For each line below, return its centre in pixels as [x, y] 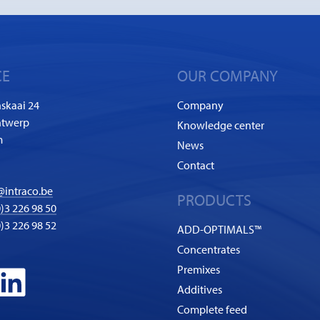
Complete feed [212, 309]
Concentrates [209, 249]
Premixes [199, 269]
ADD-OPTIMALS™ [219, 229]
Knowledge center [221, 125]
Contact [196, 165]
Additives [200, 289]
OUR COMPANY [227, 75]
